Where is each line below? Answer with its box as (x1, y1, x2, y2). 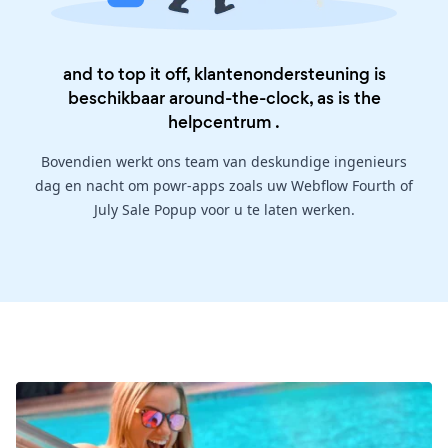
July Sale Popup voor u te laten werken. (93, 200, 355, 220)
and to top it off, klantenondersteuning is (62, 62, 386, 87)
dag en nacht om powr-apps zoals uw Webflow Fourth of (35, 176, 413, 196)
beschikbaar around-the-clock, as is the (67, 86, 381, 111)
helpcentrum (168, 110, 272, 135)
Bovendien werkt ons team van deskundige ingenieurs (41, 152, 407, 172)
